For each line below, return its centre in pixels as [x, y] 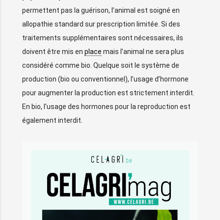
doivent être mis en [53, 51]
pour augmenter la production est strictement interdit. [108, 93]
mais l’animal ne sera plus [143, 51]
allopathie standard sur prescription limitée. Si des [101, 24]
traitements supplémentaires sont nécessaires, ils [103, 38]
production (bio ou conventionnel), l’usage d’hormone [105, 79]
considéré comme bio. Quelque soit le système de [101, 65]
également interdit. [52, 120]
